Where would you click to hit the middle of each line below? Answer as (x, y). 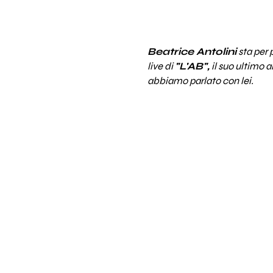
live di (161, 66)
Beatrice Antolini (192, 51)
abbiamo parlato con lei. (200, 81)
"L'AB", (192, 66)
